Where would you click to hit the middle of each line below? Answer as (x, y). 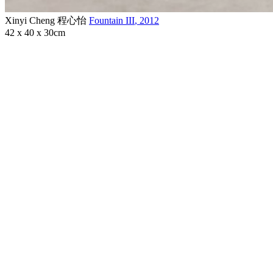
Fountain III (112, 20)
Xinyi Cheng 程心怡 (47, 20)
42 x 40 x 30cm (35, 32)
